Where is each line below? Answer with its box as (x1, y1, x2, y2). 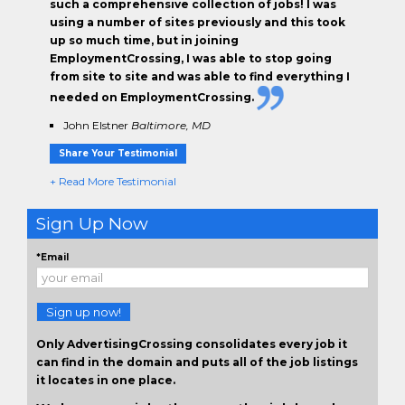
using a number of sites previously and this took (50, 15, 345, 29)
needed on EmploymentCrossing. (50, 89, 257, 104)
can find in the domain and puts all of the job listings (36, 355, 358, 369)
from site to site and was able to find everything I (50, 70, 350, 83)
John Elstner (63, 118, 131, 132)
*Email (36, 251, 69, 263)
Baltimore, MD (131, 118, 211, 132)
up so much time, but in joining (50, 33, 239, 47)
